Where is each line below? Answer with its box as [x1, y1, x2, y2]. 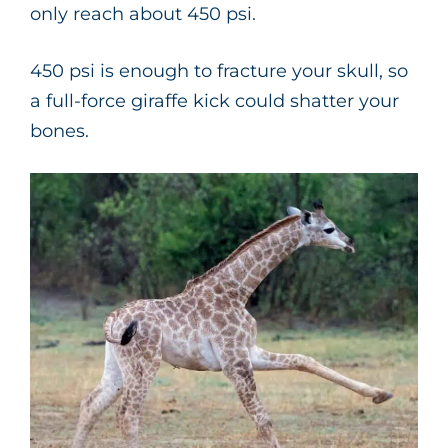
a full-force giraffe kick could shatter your [30, 89, 399, 112]
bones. [30, 119, 89, 142]
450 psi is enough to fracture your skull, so [30, 59, 408, 82]
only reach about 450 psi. [30, 2, 256, 25]
